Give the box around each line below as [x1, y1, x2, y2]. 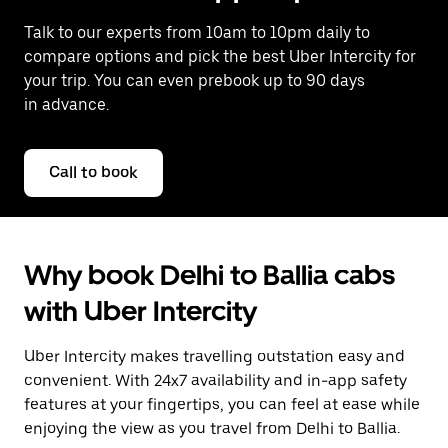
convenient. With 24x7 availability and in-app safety [24, 371, 407, 390]
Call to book [49, 163, 138, 182]
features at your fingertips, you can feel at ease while [24, 395, 420, 414]
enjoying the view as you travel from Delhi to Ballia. [24, 419, 400, 438]
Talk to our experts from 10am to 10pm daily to [24, 23, 370, 42]
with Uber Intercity [24, 294, 257, 328]
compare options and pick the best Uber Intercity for [24, 47, 416, 66]
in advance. [24, 95, 109, 114]
